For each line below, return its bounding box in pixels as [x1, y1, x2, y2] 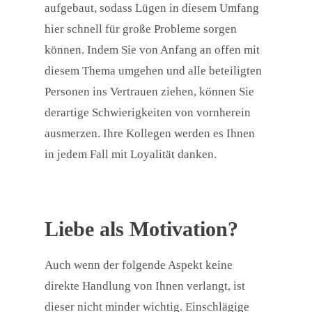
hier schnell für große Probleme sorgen [45, 22, 237, 36]
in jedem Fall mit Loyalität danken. [45, 148, 217, 162]
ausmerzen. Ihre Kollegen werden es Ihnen [45, 127, 255, 141]
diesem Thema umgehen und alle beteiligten [45, 64, 262, 78]
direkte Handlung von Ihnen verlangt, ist [45, 279, 245, 293]
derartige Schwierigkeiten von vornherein [45, 106, 251, 120]
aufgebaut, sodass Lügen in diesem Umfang [45, 1, 259, 15]
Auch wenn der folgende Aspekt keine [45, 258, 233, 272]
